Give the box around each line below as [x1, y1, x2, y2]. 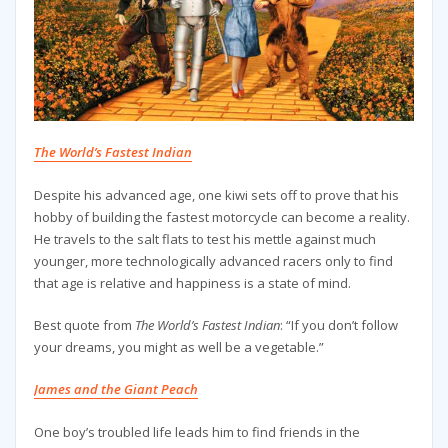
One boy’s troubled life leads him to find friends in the [33, 422, 360, 441]
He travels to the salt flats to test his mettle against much [33, 229, 376, 248]
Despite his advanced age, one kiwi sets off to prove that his [33, 185, 399, 204]
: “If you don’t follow [279, 315, 398, 334]
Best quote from [33, 315, 135, 334]
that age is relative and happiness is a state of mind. [33, 273, 351, 292]
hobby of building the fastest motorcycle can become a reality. [33, 207, 410, 226]
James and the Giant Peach [33, 380, 198, 399]
